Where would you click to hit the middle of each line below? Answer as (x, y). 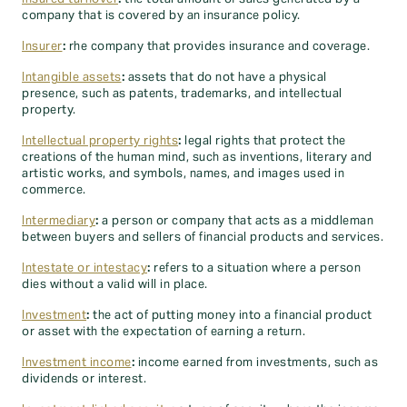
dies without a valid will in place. (115, 284)
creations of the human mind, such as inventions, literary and (197, 157)
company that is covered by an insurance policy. (161, 15)
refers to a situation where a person (255, 268)
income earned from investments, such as (256, 362)
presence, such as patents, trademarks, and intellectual (182, 94)
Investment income (77, 362)
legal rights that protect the (263, 141)
